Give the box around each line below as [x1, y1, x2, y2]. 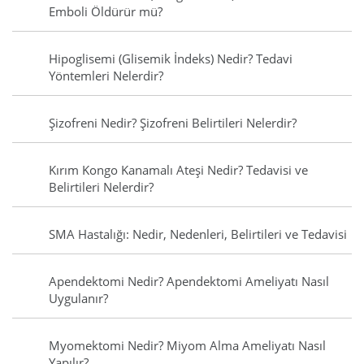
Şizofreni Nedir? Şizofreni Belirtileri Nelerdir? [49, 115, 297, 132]
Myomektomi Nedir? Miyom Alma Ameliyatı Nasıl [49, 337, 326, 354]
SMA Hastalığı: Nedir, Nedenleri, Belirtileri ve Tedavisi [49, 226, 347, 243]
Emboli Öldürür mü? [49, 3, 162, 20]
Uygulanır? [49, 290, 108, 307]
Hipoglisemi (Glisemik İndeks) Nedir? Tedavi [49, 50, 292, 67]
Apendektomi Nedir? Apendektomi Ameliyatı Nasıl [49, 273, 329, 290]
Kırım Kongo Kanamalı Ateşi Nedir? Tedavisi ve [49, 162, 308, 179]
